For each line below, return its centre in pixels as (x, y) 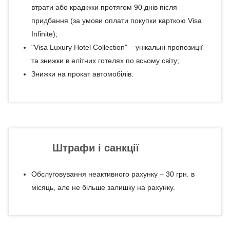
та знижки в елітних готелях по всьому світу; (105, 61)
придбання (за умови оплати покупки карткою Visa (116, 21)
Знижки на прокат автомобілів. (82, 74)
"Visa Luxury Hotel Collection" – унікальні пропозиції (117, 47)
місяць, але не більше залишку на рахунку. (103, 187)
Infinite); (44, 34)
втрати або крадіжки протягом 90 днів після (104, 7)
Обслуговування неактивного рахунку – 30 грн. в (113, 174)
